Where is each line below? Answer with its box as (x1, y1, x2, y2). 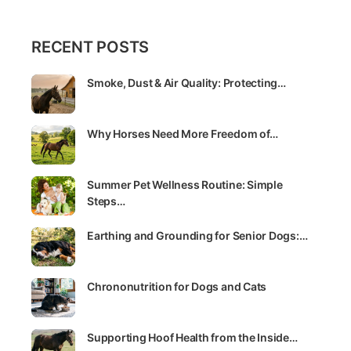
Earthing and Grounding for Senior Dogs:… (87, 229, 308, 243)
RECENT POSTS (31, 38, 150, 57)
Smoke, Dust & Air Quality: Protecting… (87, 76, 286, 90)
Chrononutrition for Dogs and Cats (87, 280, 267, 294)
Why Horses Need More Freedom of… (87, 127, 278, 141)
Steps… (87, 194, 125, 208)
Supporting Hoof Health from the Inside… (87, 331, 298, 345)
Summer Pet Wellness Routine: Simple (87, 178, 283, 192)
